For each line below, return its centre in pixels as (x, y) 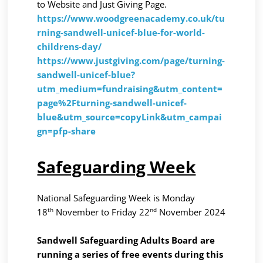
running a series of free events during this (130, 254)
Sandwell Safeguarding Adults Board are (126, 240)
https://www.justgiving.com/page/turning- (131, 60)
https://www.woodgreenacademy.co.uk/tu (131, 18)
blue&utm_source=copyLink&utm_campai (130, 117)
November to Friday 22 (102, 212)
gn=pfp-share (67, 131)
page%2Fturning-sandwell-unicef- (112, 102)
